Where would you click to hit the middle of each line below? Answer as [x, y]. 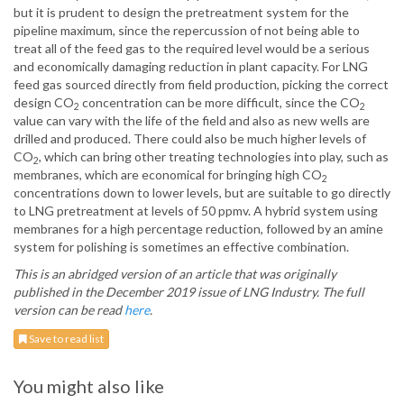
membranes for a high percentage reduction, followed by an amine [198, 229]
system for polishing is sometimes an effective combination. [181, 247]
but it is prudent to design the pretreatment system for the [181, 13]
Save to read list [65, 339]
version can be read [69, 310]
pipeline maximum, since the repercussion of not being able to [187, 31]
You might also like [89, 386]
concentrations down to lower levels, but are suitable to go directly [202, 193]
